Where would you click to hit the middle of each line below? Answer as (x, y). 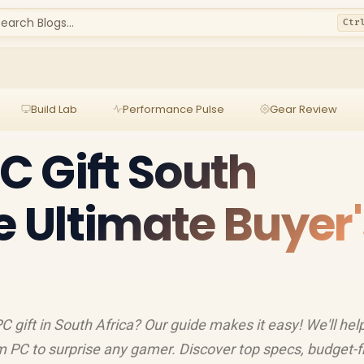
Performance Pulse (173, 109)
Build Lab (54, 109)
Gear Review (303, 109)
